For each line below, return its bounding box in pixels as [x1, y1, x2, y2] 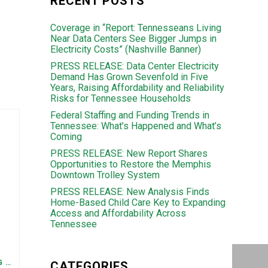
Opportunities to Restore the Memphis [50, 159, 211, 170]
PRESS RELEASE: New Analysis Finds [50, 186, 209, 197]
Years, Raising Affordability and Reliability [50, 82, 224, 93]
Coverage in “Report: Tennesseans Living [50, 22, 221, 33]
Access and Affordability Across [50, 208, 186, 219]
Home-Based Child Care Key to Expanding [50, 197, 226, 208]
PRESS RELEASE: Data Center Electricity [50, 60, 219, 72]
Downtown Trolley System [50, 169, 160, 181]
